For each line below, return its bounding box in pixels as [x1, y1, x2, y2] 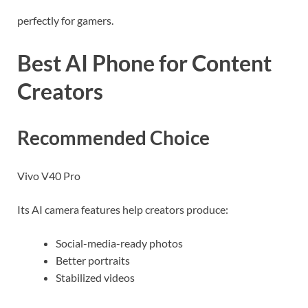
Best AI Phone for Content [17, 49, 272, 77]
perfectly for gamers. [17, 14, 113, 27]
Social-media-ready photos [56, 236, 183, 250]
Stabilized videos [56, 271, 135, 285]
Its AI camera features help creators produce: [17, 203, 228, 217]
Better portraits [56, 254, 130, 267]
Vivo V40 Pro [17, 169, 80, 183]
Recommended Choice [17, 125, 210, 149]
